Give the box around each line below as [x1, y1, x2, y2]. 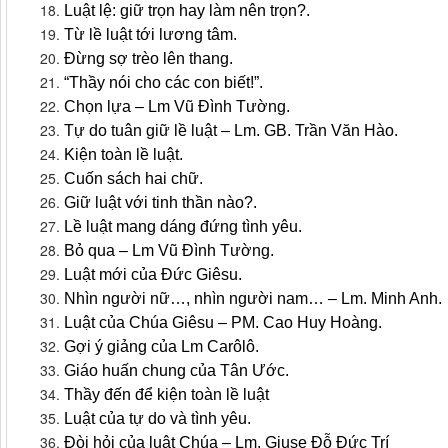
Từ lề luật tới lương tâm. [64, 26, 241, 44]
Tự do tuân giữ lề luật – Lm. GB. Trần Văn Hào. [64, 122, 402, 140]
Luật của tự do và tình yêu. [64, 410, 255, 428]
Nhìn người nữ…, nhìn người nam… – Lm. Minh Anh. [64, 290, 446, 308]
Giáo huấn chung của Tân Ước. [64, 362, 293, 380]
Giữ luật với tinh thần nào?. [64, 194, 261, 212]
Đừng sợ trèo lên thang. [64, 50, 237, 68]
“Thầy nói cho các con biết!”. [64, 74, 267, 92]
